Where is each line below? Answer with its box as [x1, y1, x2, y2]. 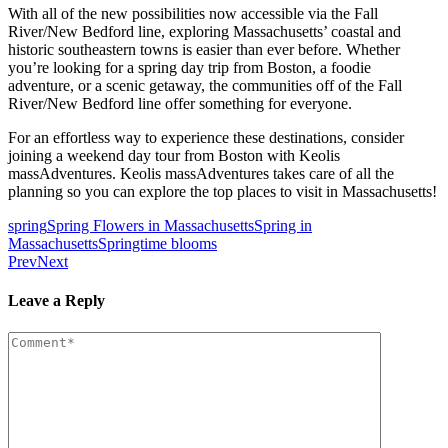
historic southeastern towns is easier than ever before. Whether [8, 41, 400, 59]
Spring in [254, 217, 312, 235]
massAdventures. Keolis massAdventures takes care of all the [8, 165, 394, 183]
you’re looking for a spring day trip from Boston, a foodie [8, 59, 371, 77]
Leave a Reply [8, 292, 105, 310]
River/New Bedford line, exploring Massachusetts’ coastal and [8, 23, 401, 41]
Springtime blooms [98, 235, 217, 253]
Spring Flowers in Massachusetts [47, 217, 254, 235]
